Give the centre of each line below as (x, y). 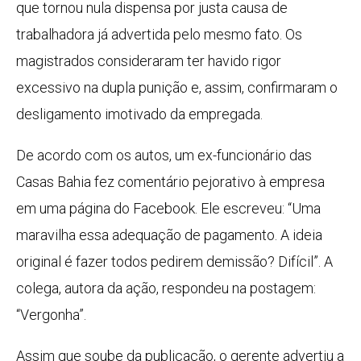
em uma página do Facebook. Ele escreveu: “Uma (168, 209)
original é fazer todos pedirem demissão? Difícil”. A (174, 262)
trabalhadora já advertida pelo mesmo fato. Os (159, 35)
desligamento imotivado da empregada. (139, 114)
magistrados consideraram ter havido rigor (149, 61)
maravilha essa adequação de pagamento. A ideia (169, 235)
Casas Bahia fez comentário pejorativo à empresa (170, 182)
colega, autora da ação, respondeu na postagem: (166, 288)
